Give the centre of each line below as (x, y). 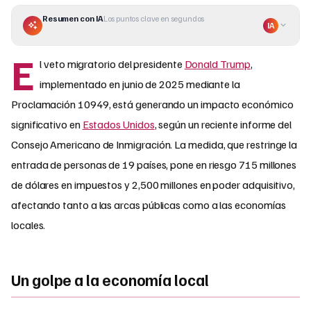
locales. (28, 225)
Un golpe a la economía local (110, 279)
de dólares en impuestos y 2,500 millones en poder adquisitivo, (153, 185)
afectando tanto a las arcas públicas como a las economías (149, 205)
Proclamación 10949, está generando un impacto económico (152, 104)
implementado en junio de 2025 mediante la (140, 84)
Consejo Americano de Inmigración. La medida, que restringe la (154, 145)
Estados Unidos (118, 125)
